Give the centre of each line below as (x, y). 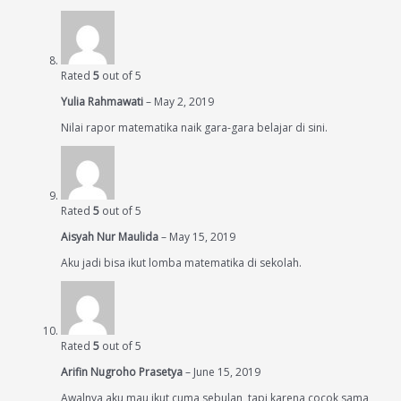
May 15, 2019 (202, 237)
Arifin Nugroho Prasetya (123, 372)
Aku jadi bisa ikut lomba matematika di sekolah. (181, 263)
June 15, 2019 (227, 372)
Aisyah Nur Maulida (111, 237)
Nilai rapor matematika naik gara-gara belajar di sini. (194, 128)
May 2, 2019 (184, 102)
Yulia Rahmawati (103, 102)
